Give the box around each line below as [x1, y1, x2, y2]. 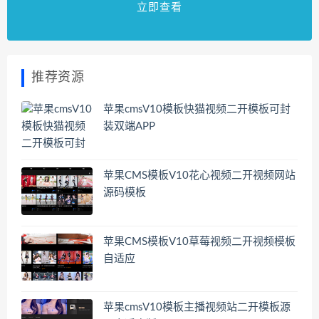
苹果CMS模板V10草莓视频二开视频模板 [103, 236, 296, 247]
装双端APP [103, 121, 155, 132]
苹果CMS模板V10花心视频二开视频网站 [103, 170, 296, 182]
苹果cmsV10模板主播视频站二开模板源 [103, 302, 291, 313]
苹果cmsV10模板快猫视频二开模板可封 [103, 104, 291, 115]
